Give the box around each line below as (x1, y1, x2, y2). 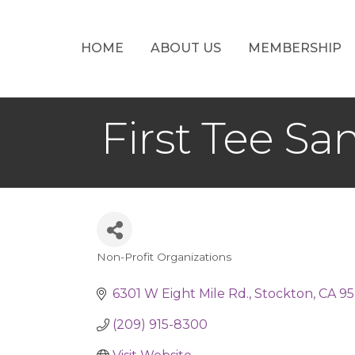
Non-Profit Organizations (97, 250, 231, 263)
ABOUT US (150, 40, 221, 55)
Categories (96, 258, 196, 281)
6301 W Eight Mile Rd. (113, 286, 249, 301)
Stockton (254, 286, 313, 301)
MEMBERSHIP (247, 40, 342, 55)
